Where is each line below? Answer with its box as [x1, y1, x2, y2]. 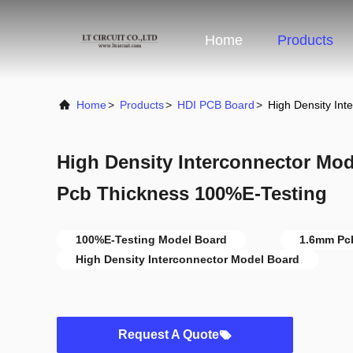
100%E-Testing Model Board [76, 233, 227, 246]
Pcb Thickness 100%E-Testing [57, 183, 327, 204]
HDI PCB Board [177, 98, 255, 111]
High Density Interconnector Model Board [76, 253, 299, 266]
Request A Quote [118, 328, 219, 341]
